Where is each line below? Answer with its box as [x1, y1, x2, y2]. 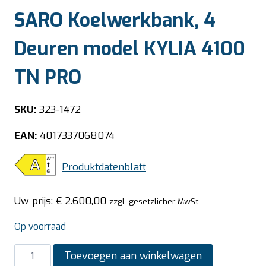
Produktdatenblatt [62, 160, 146, 175]
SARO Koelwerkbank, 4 [14, 8, 216, 33]
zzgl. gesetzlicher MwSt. [109, 196, 200, 207]
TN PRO [14, 65, 81, 90]
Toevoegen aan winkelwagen [64, 249, 202, 264]
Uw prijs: [14, 194, 56, 208]
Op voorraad [14, 220, 66, 233]
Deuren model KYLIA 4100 [14, 36, 245, 62]
